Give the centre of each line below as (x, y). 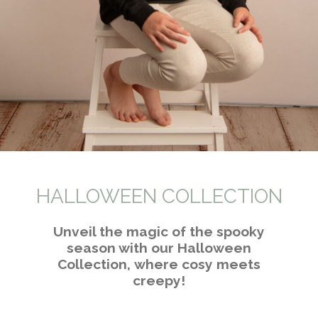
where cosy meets (197, 264)
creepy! (159, 281)
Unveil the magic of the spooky (159, 232)
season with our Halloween (159, 248)
